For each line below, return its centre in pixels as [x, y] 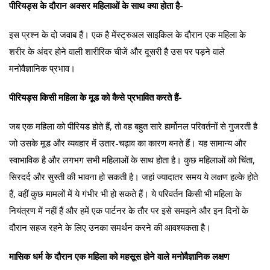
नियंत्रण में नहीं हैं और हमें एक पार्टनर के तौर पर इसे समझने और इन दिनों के [129, 210]
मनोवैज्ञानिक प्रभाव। [42, 68]
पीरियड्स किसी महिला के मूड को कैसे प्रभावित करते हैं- [96, 97]
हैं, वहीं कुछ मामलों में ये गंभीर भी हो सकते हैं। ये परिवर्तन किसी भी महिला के [125, 193]
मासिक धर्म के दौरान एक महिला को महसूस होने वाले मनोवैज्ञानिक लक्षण [119, 256]
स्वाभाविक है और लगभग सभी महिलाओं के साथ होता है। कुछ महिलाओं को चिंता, [132, 159]
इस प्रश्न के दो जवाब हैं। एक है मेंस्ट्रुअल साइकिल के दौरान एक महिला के [127, 34]
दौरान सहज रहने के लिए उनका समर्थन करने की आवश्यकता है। [110, 227]
